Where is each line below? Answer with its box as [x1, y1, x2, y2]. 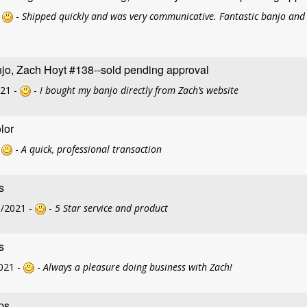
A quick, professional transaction [21, 143, 162, 156]
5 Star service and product [55, 201, 168, 214]
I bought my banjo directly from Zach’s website [40, 84, 238, 97]
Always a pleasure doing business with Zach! [43, 260, 232, 273]
